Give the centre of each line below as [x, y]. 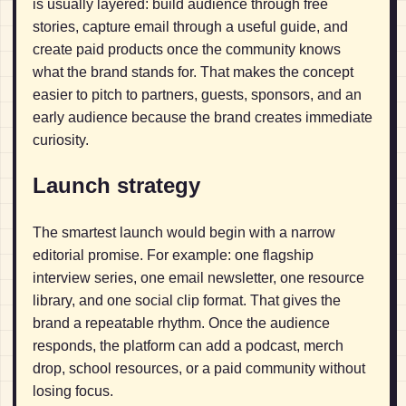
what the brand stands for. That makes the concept [193, 72]
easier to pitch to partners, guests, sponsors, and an [197, 94]
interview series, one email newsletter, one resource [198, 278]
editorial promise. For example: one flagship [173, 256]
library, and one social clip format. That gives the [187, 301]
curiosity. [61, 140]
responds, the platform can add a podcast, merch [188, 346]
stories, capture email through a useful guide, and [190, 26]
